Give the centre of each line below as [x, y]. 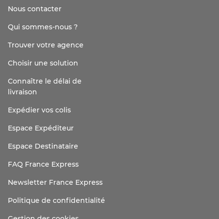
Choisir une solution [43, 64]
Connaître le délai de [45, 82]
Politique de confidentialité [56, 201]
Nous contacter [35, 9]
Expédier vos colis [39, 110]
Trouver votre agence [46, 45]
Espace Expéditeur [41, 129]
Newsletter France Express [55, 183]
